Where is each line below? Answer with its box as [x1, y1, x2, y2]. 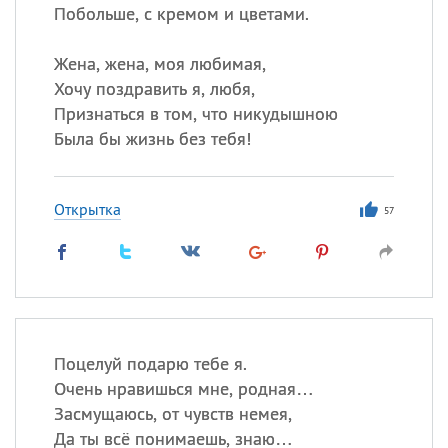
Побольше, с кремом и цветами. [53, 2, 309, 25]
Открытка [53, 199, 121, 219]
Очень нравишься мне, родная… [53, 377, 314, 400]
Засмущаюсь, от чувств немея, [53, 402, 292, 425]
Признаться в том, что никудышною [53, 102, 338, 125]
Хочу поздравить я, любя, [53, 77, 255, 100]
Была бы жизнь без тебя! [53, 127, 251, 150]
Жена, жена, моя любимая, [53, 52, 266, 75]
